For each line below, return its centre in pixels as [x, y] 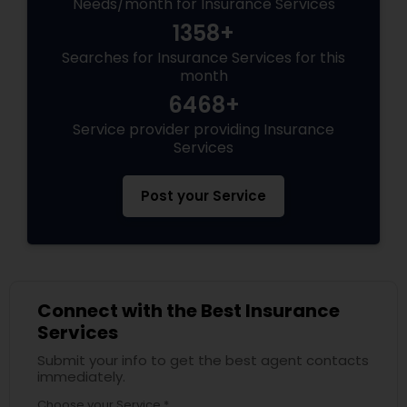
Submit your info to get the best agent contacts [203, 361]
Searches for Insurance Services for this [203, 58]
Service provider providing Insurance [203, 130]
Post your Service [203, 196]
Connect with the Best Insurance [189, 311]
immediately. [81, 377]
